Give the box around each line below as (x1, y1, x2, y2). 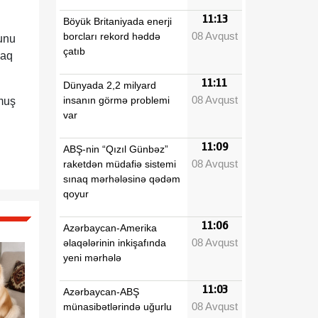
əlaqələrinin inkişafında (63, 236, 166, 248)
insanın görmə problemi (63, 94, 170, 106)
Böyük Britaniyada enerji (63, 15, 172, 27)
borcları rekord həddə (63, 30, 160, 42)
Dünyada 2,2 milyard (63, 79, 156, 91)
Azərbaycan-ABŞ (63, 285, 139, 297)
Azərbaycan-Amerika (63, 221, 157, 234)
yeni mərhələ (63, 251, 130, 263)
